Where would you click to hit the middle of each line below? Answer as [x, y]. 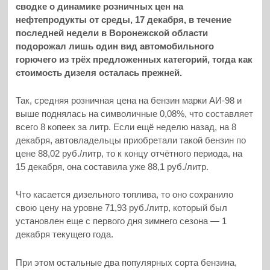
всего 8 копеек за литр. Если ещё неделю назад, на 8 [126, 127]
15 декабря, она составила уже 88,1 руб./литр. [112, 167]
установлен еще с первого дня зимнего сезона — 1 [121, 221]
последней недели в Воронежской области [112, 33]
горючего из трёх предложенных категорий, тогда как [134, 59]
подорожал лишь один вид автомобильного [115, 46]
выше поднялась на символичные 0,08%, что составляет [135, 114]
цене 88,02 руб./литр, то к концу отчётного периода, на [129, 154]
